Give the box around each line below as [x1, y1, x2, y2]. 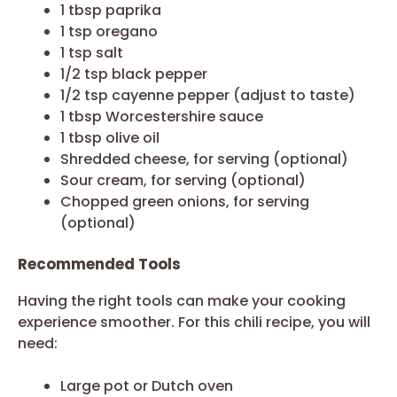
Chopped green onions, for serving [60, 191, 309, 212]
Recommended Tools [18, 253, 181, 275]
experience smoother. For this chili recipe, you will [18, 311, 370, 332]
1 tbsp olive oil [60, 127, 160, 148]
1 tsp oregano [60, 20, 158, 42]
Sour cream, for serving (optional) [60, 169, 306, 191]
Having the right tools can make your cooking [18, 290, 346, 311]
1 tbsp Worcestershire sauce [60, 105, 263, 127]
